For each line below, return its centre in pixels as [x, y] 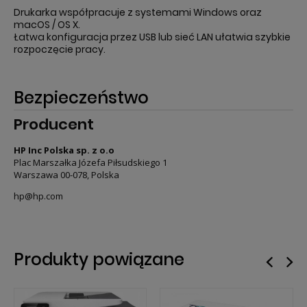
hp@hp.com [38, 196]
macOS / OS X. [47, 25]
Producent [54, 125]
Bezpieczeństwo [81, 98]
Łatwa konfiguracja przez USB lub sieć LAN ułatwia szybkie [152, 37]
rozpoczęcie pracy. [60, 50]
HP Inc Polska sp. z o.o [64, 150]
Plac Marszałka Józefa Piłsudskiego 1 [90, 162]
